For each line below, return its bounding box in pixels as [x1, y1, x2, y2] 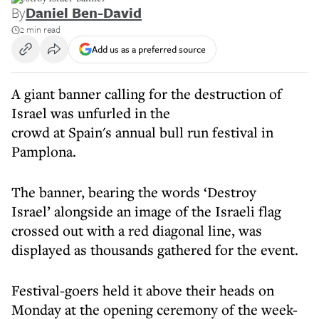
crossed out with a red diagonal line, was [11, 221, 262, 240]
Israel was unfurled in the [11, 103, 170, 122]
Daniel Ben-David [26, 2, 142, 23]
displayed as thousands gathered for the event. [11, 240, 298, 259]
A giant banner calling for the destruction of [11, 84, 282, 103]
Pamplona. [11, 142, 76, 161]
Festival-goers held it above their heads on [11, 281, 274, 300]
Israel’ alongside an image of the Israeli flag [11, 202, 281, 221]
